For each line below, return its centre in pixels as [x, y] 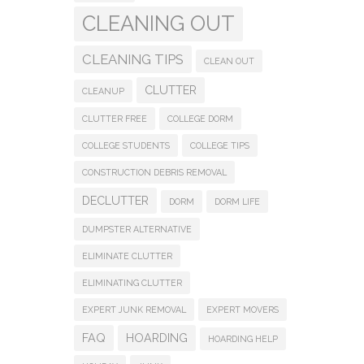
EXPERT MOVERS [243, 310]
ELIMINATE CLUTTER [127, 256]
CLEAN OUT [229, 61]
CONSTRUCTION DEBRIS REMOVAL [154, 172]
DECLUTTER [115, 201]
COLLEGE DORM [200, 119]
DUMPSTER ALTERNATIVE [137, 229]
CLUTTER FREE [115, 119]
